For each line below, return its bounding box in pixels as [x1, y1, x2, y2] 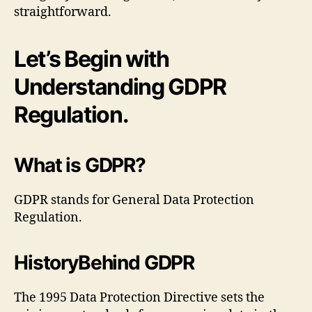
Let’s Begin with [14, 45, 169, 73]
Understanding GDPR [14, 73, 227, 101]
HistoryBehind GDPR [14, 251, 195, 275]
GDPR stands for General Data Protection [14, 192, 254, 209]
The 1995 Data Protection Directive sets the [14, 290, 265, 306]
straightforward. [14, 4, 111, 21]
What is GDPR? [14, 153, 146, 178]
